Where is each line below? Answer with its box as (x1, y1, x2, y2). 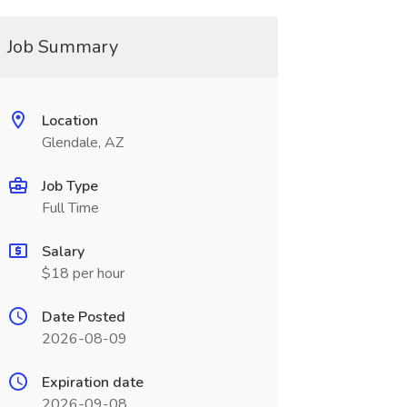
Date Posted (41, 307, 125, 327)
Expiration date (41, 372, 144, 392)
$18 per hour (41, 263, 124, 283)
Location (41, 111, 98, 131)
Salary (41, 242, 84, 262)
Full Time (41, 198, 99, 218)
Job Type (41, 176, 98, 196)
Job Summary (6, 35, 118, 59)
